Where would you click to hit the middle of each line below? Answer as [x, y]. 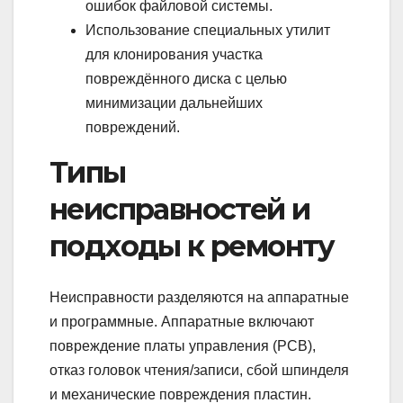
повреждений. [133, 128]
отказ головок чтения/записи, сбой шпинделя [199, 370]
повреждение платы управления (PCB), [183, 345]
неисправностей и [180, 210]
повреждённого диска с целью [186, 79]
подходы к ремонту [192, 246]
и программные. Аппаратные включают [182, 321]
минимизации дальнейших [174, 103]
